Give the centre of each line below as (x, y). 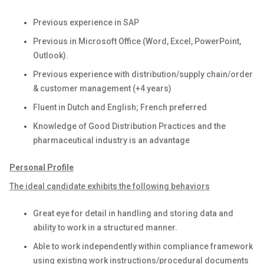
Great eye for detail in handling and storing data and (133, 213)
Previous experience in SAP (86, 22)
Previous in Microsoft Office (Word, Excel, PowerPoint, (137, 41)
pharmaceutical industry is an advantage (111, 140)
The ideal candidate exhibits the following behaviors (110, 186)
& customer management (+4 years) (102, 88)
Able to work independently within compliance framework (143, 246)
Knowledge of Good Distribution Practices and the (129, 126)
